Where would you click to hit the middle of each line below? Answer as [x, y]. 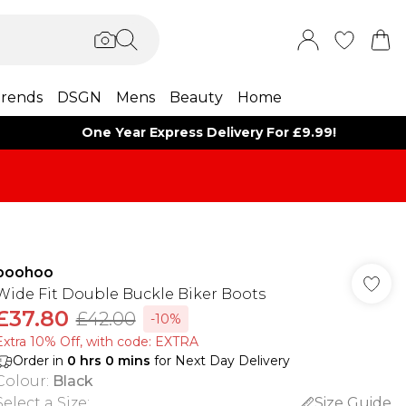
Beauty [196, 97]
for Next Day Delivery [220, 361]
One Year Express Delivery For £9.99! [209, 132]
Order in [39, 361]
